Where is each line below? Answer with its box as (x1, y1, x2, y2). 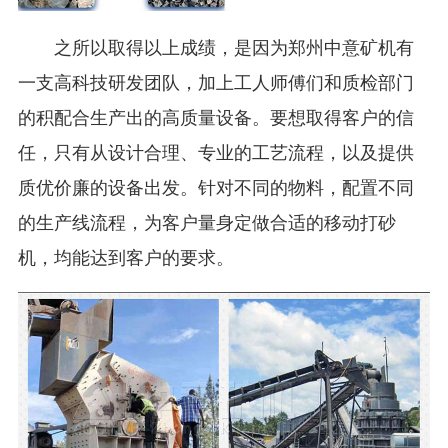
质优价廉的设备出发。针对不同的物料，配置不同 (17, 173, 414, 200)
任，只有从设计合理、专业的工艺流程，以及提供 (17, 138, 414, 165)
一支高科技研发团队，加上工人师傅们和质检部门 (17, 68, 414, 95)
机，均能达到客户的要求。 (17, 243, 234, 270)
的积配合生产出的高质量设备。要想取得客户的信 (17, 103, 414, 130)
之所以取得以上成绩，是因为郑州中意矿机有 (17, 33, 414, 60)
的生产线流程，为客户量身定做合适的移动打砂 (17, 208, 396, 235)
